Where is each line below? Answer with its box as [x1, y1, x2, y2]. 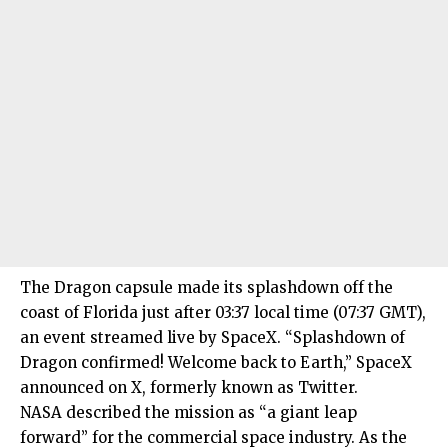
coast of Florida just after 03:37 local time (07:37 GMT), [20, 303, 426, 323]
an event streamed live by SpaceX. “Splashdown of [20, 328, 405, 348]
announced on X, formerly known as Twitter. [20, 378, 358, 398]
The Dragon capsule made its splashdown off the [20, 278, 393, 298]
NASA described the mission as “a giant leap [20, 403, 357, 423]
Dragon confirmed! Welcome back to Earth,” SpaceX [20, 353, 412, 373]
